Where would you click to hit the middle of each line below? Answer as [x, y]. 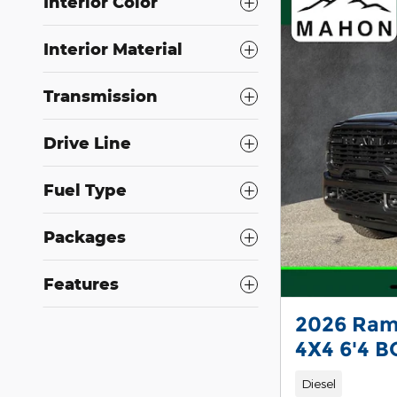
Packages [85, 237]
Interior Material [113, 49]
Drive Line [87, 143]
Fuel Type [85, 190]
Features [81, 284]
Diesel [318, 384]
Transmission [101, 96]
